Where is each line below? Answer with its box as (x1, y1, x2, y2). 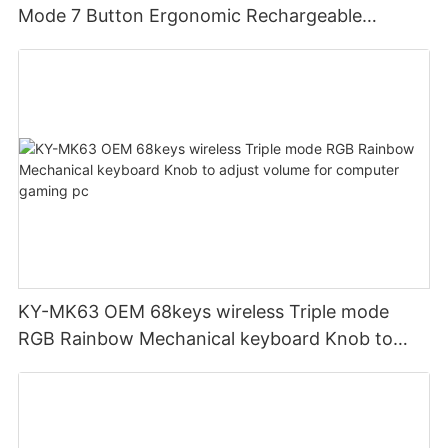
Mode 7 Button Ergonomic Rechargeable (18, 5, 363, 27)
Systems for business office (18, 59, 253, 81)
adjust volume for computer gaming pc (18, 355, 347, 377)
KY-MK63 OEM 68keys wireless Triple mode (18, 301, 390, 323)
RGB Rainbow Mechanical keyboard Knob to (18, 328, 394, 350)
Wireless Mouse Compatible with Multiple (18, 32, 365, 54)
